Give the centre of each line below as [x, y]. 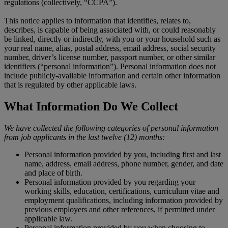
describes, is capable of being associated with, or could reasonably [110, 30]
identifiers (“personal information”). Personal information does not [110, 66]
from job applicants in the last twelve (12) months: [84, 137]
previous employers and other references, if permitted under [120, 209]
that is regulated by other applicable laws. [70, 84]
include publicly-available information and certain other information [112, 75]
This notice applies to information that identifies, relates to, [97, 20]
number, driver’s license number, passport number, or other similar [110, 57]
